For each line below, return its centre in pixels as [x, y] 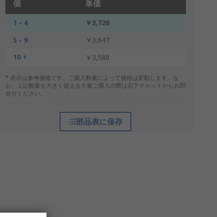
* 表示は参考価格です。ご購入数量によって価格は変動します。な [92, 78]
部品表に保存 [100, 122]
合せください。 [25, 93]
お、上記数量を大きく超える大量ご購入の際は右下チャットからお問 [95, 85]
